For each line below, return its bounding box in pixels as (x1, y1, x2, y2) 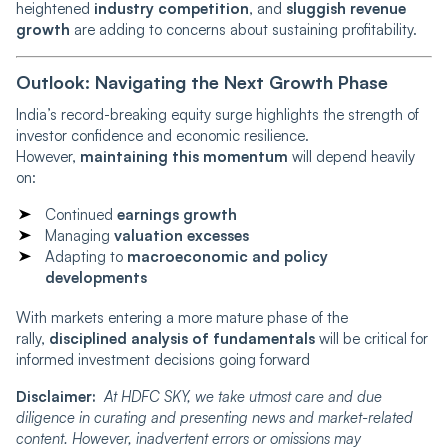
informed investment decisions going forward (16, 349, 310, 369)
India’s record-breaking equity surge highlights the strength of (16, 104, 419, 124)
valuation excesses (114, 225, 249, 245)
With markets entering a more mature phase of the (16, 307, 348, 327)
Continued (45, 204, 117, 224)
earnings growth (117, 204, 237, 224)
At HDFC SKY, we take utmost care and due (104, 386, 382, 406)
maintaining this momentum (80, 146, 288, 166)
